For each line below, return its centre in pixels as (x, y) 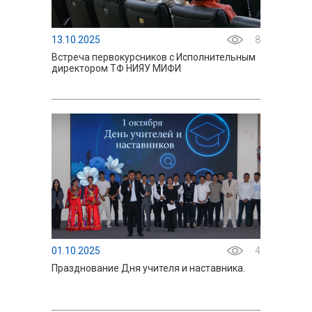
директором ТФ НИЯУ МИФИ (116, 68)
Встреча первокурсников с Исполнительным (154, 57)
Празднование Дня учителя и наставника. (148, 268)
